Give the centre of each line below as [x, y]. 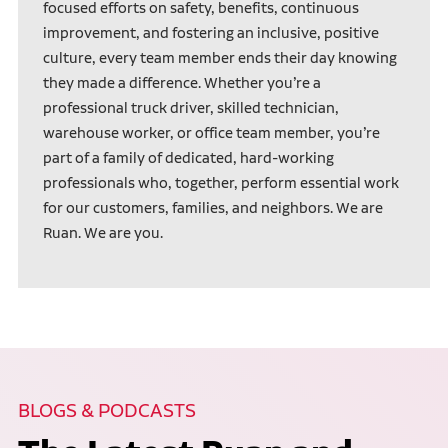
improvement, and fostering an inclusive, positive [210, 33]
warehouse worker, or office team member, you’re [211, 133]
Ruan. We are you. [102, 233]
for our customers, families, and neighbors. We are [212, 208]
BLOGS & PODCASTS [106, 410]
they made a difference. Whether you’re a [181, 83]
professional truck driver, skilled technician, [190, 108]
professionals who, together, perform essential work [220, 183]
